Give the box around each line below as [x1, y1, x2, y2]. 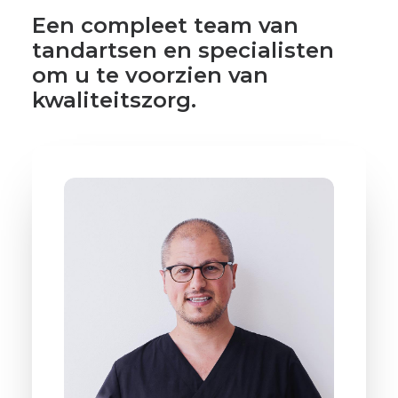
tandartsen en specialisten [32, 37, 334, 63]
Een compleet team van [32, 12, 298, 38]
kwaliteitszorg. [32, 87, 196, 113]
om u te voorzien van [32, 62, 268, 88]
